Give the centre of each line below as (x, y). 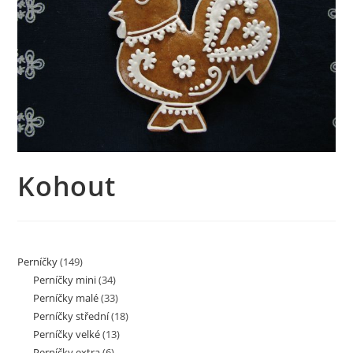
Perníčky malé (66, 298)
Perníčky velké (67, 334)
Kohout (67, 186)
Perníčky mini (65, 280)
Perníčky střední (71, 316)
